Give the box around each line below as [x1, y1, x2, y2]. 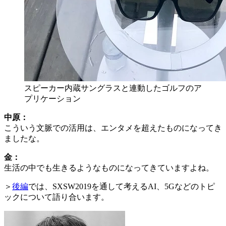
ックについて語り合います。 [4, 193, 109, 202]
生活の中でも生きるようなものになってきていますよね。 [4, 163, 214, 173]
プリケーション [24, 94, 81, 103]
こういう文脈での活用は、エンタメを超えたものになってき [4, 124, 222, 133]
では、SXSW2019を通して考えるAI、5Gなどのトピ [28, 182, 215, 191]
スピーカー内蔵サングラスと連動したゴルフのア [24, 84, 202, 93]
